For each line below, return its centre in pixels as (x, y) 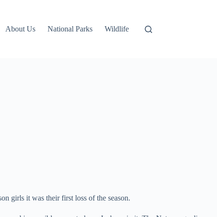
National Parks (70, 29)
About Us (21, 29)
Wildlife (117, 29)
